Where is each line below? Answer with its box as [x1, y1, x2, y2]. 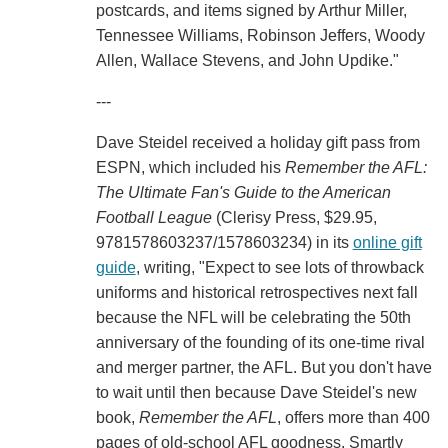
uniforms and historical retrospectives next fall [95, 284, 418, 302]
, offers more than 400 [276, 409, 430, 427]
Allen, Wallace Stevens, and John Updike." [95, 52, 399, 70]
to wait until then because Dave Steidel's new [95, 384, 417, 402]
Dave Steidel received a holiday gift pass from [95, 134, 420, 152]
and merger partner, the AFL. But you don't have [95, 359, 432, 377]
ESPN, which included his [95, 159, 285, 177]
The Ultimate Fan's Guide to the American [95, 184, 391, 202]
